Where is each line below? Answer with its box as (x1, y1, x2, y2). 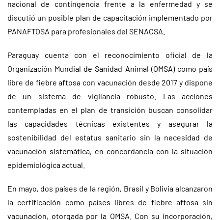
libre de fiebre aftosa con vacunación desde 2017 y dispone (7, 78, 213, 87)
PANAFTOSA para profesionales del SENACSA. (7, 27, 165, 36)
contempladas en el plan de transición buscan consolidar (7, 105, 213, 114)
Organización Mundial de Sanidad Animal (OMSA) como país (7, 64, 213, 73)
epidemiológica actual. (7, 160, 85, 169)
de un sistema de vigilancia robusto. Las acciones (7, 91, 213, 101)
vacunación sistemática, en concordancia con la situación (7, 146, 213, 156)
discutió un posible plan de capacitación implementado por (7, 13, 213, 22)
